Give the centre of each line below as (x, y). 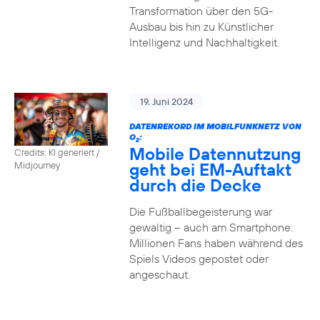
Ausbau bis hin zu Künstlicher (201, 26)
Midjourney (37, 165)
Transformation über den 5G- (201, 11)
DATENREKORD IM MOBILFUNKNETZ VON (215, 126)
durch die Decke (195, 185)
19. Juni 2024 (166, 101)
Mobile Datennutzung (215, 154)
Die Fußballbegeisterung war (200, 211)
